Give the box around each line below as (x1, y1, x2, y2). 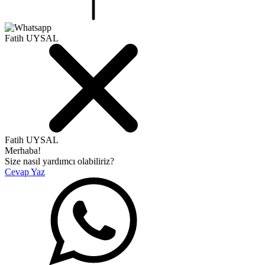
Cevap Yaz (5, 166, 45, 177)
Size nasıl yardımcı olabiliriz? (5, 156, 114, 166)
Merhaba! (5, 145, 41, 156)
